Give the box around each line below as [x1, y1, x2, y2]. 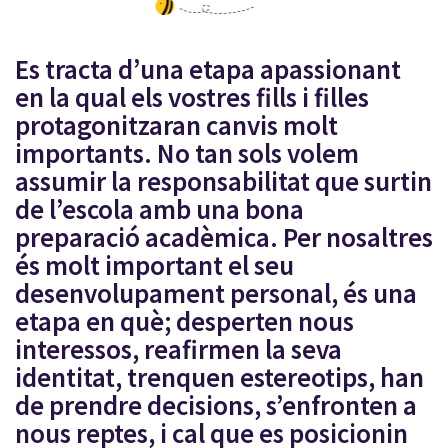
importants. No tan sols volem [15, 135, 359, 171]
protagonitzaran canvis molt [15, 107, 338, 143]
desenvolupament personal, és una [15, 275, 417, 311]
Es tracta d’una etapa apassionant [15, 51, 401, 87]
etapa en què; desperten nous [15, 303, 354, 339]
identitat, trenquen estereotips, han [15, 359, 424, 395]
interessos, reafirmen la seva [15, 331, 342, 367]
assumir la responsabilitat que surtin [15, 163, 432, 199]
